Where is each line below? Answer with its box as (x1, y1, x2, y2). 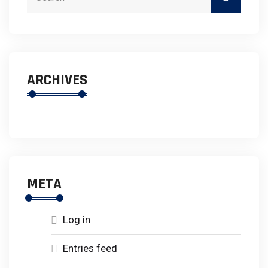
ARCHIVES (27, 70, 87, 90)
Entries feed (63, 242, 117, 254)
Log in (63, 213, 90, 226)
